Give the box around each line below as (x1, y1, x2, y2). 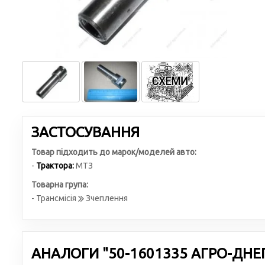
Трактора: (36, 161, 74, 170)
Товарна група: (31, 180, 88, 189)
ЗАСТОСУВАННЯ (31, 124, 140, 140)
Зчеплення (84, 193, 128, 203)
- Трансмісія (31, 193, 78, 203)
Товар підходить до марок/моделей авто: (31, 147, 196, 157)
